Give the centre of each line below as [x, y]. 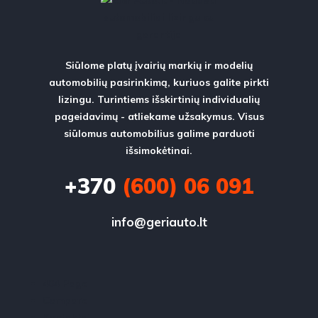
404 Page [65, 284]
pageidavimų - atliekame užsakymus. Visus [159, 117]
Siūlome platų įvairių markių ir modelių [159, 66]
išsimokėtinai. [159, 151]
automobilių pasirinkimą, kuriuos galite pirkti [159, 83]
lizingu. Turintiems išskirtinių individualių [159, 100]
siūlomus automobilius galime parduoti [159, 134]
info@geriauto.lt [159, 222]
